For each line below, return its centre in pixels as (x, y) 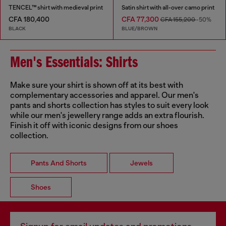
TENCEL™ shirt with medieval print (56, 8)
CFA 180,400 (29, 19)
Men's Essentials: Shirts (74, 63)
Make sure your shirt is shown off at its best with (97, 85)
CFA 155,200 (178, 20)
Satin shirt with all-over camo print (168, 8)
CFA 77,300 (141, 19)
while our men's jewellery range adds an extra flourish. (107, 115)
